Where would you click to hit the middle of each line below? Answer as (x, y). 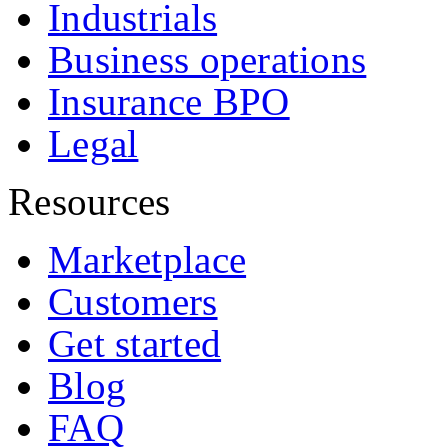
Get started (135, 343)
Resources (89, 201)
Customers (133, 301)
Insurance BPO (169, 101)
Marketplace (147, 259)
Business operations (207, 59)
